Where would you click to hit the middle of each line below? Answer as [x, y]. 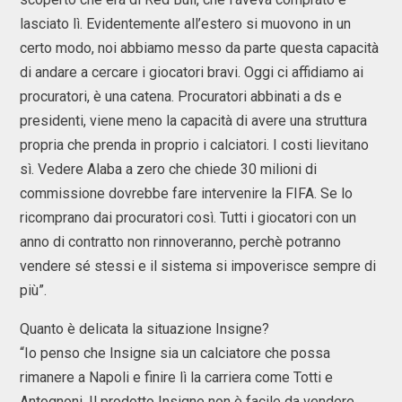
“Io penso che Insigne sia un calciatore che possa [175, 353]
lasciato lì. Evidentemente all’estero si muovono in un [185, 24]
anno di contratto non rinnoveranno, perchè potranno [180, 242]
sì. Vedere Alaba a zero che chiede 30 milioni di [168, 169]
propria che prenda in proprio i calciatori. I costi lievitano [194, 145]
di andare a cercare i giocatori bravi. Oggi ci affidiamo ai [192, 72]
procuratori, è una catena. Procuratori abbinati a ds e [181, 96]
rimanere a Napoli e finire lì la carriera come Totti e [176, 377]
